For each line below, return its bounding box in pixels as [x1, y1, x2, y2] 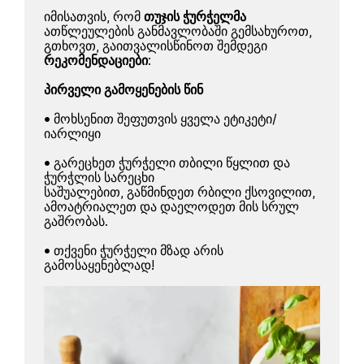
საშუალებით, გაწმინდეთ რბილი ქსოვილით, [44, 182, 316, 201]
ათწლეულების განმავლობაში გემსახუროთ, [44, 21, 313, 41]
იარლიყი [44, 123, 102, 143]
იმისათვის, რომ [44, 6, 145, 26]
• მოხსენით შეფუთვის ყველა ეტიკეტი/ [44, 109, 278, 128]
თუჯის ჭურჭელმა [144, 6, 247, 26]
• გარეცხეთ [44, 153, 116, 172]
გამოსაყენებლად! [44, 255, 155, 275]
